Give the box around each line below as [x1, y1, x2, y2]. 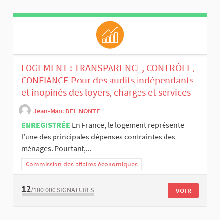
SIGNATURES [57, 185, 94, 194]
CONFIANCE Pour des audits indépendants [21, 74, 193, 86]
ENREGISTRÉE [21, 120, 70, 130]
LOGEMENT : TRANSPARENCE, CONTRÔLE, [21, 61, 194, 74]
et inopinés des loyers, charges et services [21, 86, 191, 99]
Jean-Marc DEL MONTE [33, 106, 100, 115]
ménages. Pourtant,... [21, 143, 92, 154]
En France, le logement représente [72, 120, 184, 130]
